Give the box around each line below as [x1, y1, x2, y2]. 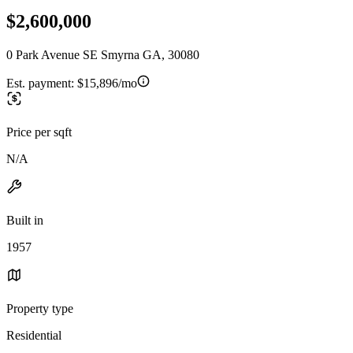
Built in [6, 213, 43, 227]
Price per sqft [6, 124, 72, 139]
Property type [6, 301, 73, 315]
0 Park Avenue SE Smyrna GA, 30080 [6, 47, 199, 61]
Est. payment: [6, 76, 77, 90]
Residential [6, 328, 61, 342]
